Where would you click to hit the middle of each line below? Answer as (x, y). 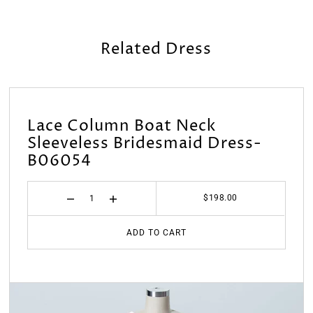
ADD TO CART (156, 232)
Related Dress (156, 50)
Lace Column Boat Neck (122, 126)
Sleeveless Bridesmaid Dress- (145, 143)
